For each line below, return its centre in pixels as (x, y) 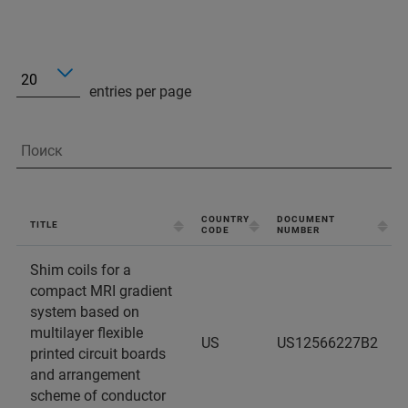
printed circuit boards (98, 354)
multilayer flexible (87, 333)
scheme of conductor (98, 396)
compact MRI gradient (101, 291)
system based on (85, 312)
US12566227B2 (327, 343)
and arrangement (85, 375)
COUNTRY (225, 219)
